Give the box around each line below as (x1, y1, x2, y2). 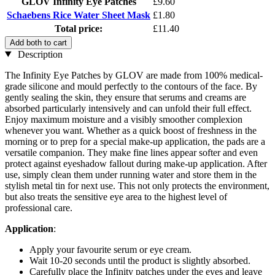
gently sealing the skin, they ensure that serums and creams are (5, 91, 246, 103)
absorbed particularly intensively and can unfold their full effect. (5, 103, 252, 114)
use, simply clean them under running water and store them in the (5, 169, 257, 180)
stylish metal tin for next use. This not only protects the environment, (5, 180, 269, 191)
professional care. (5, 202, 72, 213)
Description (15, 48, 63, 60)
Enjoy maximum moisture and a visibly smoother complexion (5, 114, 242, 125)
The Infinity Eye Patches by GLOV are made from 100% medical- (5, 69, 263, 80)
